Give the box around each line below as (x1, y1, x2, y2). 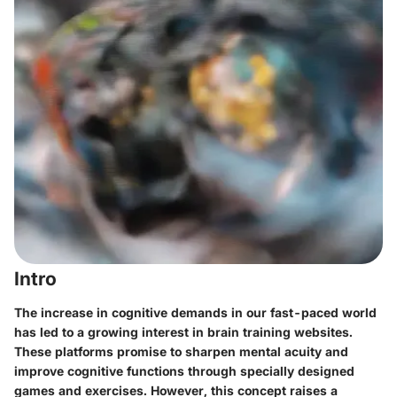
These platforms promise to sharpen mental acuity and (14, 343, 348, 359)
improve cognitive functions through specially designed (14, 362, 354, 378)
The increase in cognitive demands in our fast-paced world (14, 304, 377, 320)
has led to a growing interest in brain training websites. (14, 323, 353, 339)
